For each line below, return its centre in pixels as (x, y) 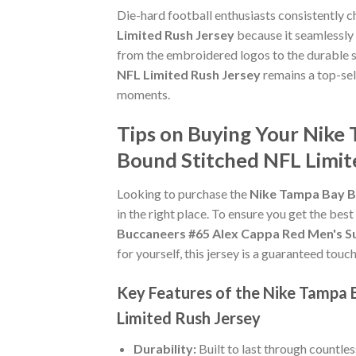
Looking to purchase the (183, 193)
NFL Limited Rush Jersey (189, 75)
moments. (143, 95)
